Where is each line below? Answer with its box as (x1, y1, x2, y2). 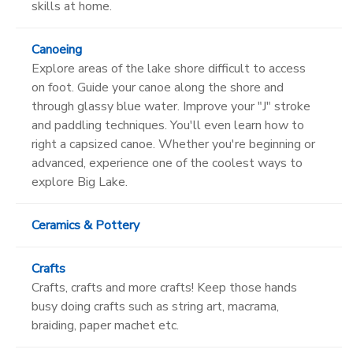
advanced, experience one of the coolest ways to (32, 154, 303, 172)
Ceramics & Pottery (32, 216, 139, 234)
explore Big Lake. (32, 173, 128, 191)
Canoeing (32, 40, 82, 58)
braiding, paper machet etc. (32, 316, 179, 334)
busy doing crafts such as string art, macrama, (32, 297, 279, 315)
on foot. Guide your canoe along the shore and (32, 78, 284, 96)
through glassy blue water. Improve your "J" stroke (32, 97, 310, 115)
